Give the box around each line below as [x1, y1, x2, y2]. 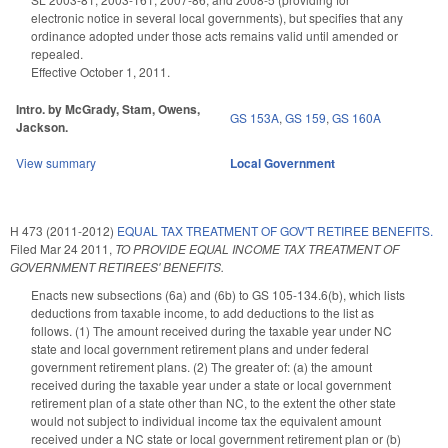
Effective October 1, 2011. [31, 63, 170, 81]
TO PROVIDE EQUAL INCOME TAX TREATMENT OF [115, 240, 399, 258]
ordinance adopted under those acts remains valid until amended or [31, 27, 398, 45]
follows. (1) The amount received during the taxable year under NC [31, 322, 392, 340]
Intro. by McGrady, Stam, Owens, [16, 100, 200, 119]
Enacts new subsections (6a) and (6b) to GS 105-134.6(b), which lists [31, 286, 405, 304]
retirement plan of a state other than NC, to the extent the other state [31, 394, 396, 412]
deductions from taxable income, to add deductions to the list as [31, 304, 374, 322]
